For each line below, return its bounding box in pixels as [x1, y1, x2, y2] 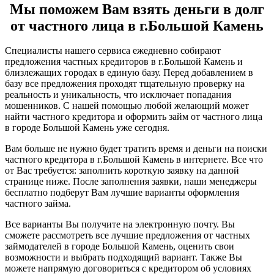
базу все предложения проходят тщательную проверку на [5, 78, 245, 89]
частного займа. [5, 198, 73, 209]
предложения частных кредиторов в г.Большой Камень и [5, 56, 243, 67]
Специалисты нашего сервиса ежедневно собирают [5, 45, 221, 56]
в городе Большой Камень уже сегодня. [5, 122, 169, 133]
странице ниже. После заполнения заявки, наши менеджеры [5, 176, 257, 187]
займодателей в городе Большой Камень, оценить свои [5, 241, 234, 252]
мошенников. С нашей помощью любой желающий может [5, 100, 249, 111]
